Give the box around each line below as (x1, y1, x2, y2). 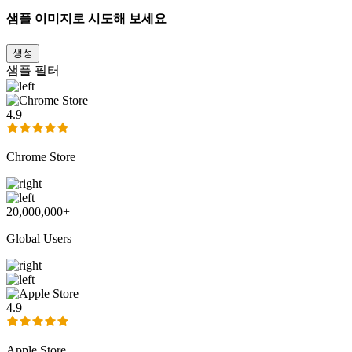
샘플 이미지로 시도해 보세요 (6, 11, 167, 25)
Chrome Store (6, 150, 75, 164)
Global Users (6, 232, 71, 246)
